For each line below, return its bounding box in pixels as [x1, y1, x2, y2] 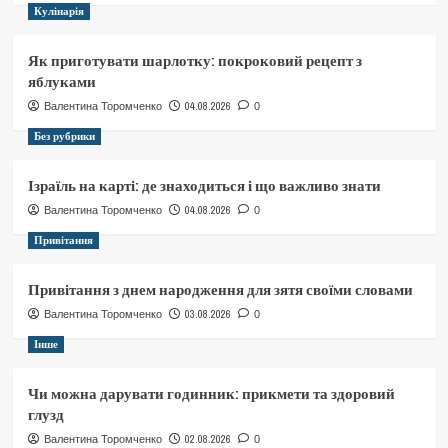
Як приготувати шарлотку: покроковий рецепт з [27, 50, 362, 72]
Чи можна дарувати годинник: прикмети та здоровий [27, 383, 395, 405]
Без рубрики [33, 129, 95, 144]
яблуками [27, 71, 96, 93]
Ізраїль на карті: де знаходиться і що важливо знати [27, 175, 381, 197]
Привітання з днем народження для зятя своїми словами [27, 279, 413, 301]
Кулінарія [33, 4, 84, 19]
